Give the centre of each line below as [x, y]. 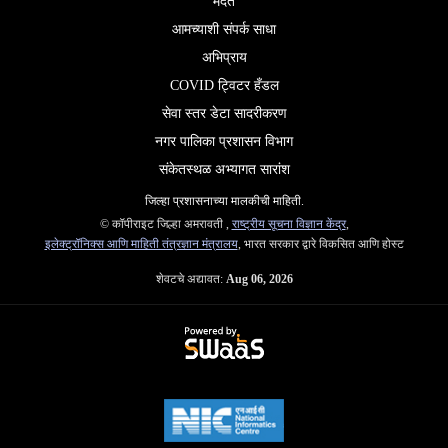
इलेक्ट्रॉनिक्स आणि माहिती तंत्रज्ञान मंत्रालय [141, 244]
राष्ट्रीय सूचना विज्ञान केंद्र [288, 224]
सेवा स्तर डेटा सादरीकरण [224, 114]
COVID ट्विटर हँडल [224, 86]
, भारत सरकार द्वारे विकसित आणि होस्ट [320, 244]
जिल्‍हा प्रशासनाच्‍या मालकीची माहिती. [224, 201]
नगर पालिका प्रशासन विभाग [224, 142]
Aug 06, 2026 [259, 279]
